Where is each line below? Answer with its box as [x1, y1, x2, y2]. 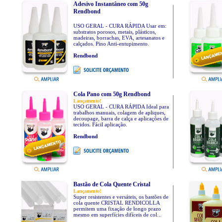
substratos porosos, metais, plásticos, [73, 29, 156, 35]
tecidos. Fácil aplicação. [73, 121, 127, 127]
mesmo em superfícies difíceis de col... [73, 212, 162, 218]
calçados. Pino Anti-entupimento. [73, 41, 149, 47]
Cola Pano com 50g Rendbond [73, 91, 151, 98]
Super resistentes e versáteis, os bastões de [73, 194, 168, 200]
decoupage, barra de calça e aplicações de [73, 115, 168, 121]
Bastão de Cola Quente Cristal [73, 181, 150, 188]
